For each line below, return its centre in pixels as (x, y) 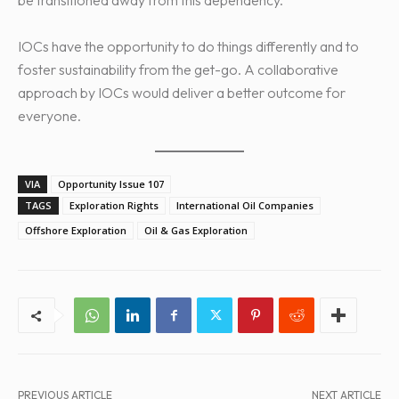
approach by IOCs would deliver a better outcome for (182, 92)
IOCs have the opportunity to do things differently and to (188, 46)
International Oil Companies (245, 205)
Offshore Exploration (76, 230)
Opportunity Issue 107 (111, 183)
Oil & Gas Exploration (196, 230)
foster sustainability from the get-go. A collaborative (178, 69)
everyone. (51, 115)
